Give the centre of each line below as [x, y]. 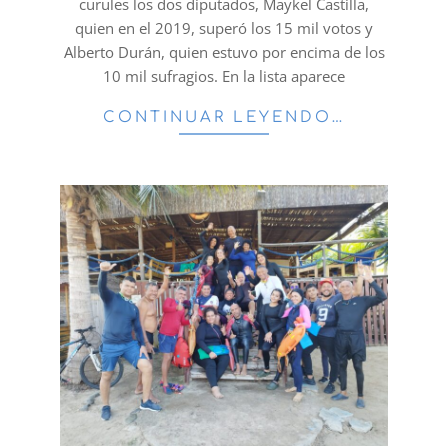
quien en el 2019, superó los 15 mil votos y [224, 27]
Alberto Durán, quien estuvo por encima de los [224, 51]
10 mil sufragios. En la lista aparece [224, 75]
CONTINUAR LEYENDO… [224, 117]
